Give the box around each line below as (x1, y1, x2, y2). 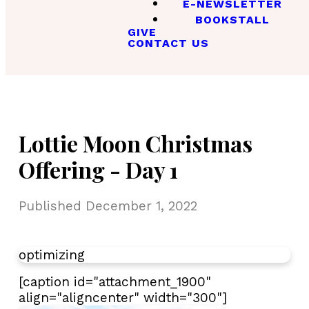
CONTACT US (127, 37, 209, 50)
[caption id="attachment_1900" (19, 273, 211, 290)
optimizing (19, 246, 85, 263)
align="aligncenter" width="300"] (19, 289, 227, 306)
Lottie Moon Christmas (19, 128, 252, 159)
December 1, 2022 (86, 197, 197, 214)
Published (19, 197, 86, 214)
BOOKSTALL (195, 13, 270, 27)
